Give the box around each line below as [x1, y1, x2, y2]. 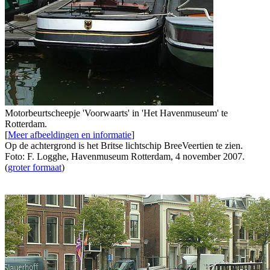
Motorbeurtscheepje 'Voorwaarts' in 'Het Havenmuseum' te [5, 107, 228, 118]
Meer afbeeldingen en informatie [8, 129, 131, 140]
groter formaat [8, 162, 61, 172]
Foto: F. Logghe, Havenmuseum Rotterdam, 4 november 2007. [5, 151, 245, 162]
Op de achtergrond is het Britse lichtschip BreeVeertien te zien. [5, 140, 243, 151]
